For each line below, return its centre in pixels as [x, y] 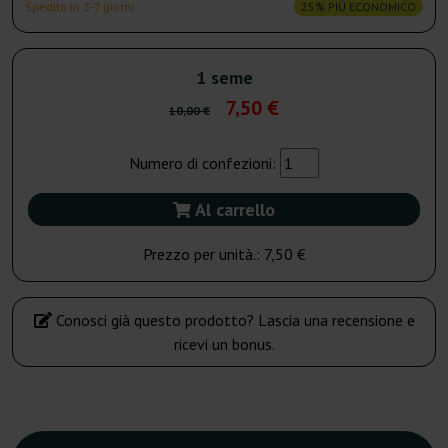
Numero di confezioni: [204, 163]
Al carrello [233, 210]
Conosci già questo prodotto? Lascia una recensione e [233, 320]
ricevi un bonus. [224, 344]
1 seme [224, 78]
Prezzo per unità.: [203, 254]
